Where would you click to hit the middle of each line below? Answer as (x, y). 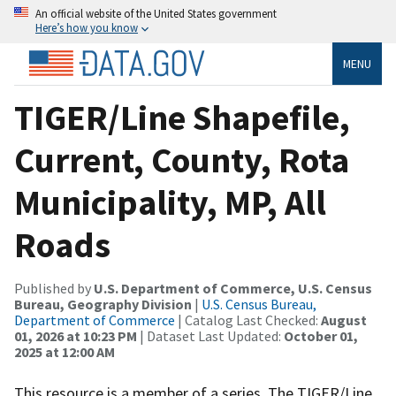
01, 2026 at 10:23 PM (76, 335)
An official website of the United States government (156, 13)
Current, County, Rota (182, 160)
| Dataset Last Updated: (210, 335)
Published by (54, 288)
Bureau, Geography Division (103, 304)
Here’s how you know (87, 27)
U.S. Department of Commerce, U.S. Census (233, 288)
